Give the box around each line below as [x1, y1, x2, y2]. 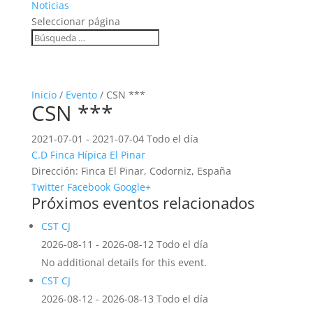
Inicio [31, 88, 57, 101]
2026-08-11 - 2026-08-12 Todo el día [41, 238, 208, 251]
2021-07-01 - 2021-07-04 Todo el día [31, 132, 198, 145]
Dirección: [31, 164, 78, 177]
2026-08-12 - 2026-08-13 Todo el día [41, 292, 208, 305]
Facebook [66, 180, 110, 194]
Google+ [112, 180, 151, 194]
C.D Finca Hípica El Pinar [31, 148, 145, 161]
